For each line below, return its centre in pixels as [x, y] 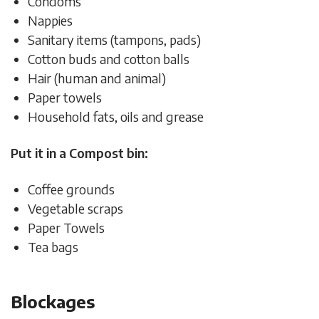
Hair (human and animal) [97, 78]
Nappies [50, 20]
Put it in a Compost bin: [79, 152]
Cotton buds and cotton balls [109, 58]
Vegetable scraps [75, 208]
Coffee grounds [71, 189]
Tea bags [53, 246]
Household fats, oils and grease [117, 116]
